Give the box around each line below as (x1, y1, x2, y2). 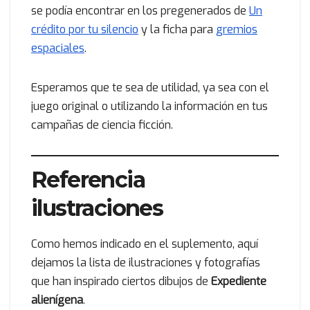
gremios (216, 22, 257, 37)
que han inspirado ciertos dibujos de (31, 273, 211, 289)
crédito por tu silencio (31, 22, 138, 37)
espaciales (31, 41, 84, 56)
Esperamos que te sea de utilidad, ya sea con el (31, 80, 269, 95)
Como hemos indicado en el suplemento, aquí (31, 236, 258, 251)
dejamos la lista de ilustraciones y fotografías (31, 255, 260, 270)
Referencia (31, 165, 145, 193)
